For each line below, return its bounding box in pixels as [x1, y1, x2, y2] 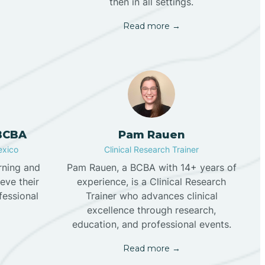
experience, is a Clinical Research [77, 176, 226, 188]
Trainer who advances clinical [85, 190, 218, 202]
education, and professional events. [72, 218, 231, 231]
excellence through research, [87, 204, 216, 216]
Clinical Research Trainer [104, 144, 199, 155]
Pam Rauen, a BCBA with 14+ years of [66, 161, 237, 174]
